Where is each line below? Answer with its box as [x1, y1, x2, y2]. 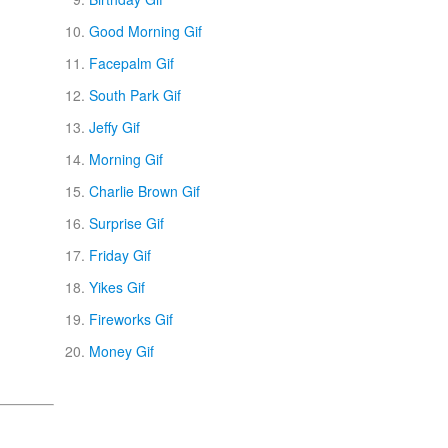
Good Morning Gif [88, 21, 202, 41]
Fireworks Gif [88, 309, 173, 329]
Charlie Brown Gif [88, 181, 200, 201]
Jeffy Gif [88, 117, 140, 137]
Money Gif [88, 341, 154, 361]
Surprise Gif [88, 213, 164, 233]
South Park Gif [88, 85, 181, 105]
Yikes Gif [88, 277, 145, 297]
